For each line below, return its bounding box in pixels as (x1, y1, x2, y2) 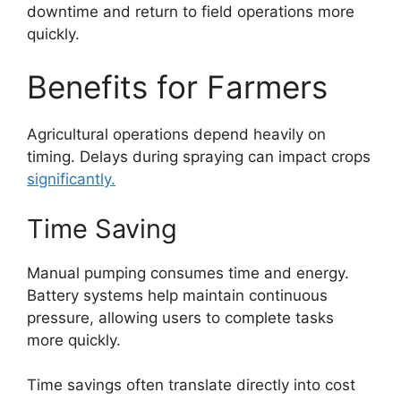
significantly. (27, 170, 115, 188)
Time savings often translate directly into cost (27, 376, 355, 394)
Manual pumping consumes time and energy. (27, 263, 349, 282)
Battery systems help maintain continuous (27, 286, 328, 304)
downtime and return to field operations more (27, 2, 354, 21)
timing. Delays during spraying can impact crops (27, 148, 371, 166)
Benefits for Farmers (27, 68, 328, 106)
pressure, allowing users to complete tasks (27, 308, 334, 327)
